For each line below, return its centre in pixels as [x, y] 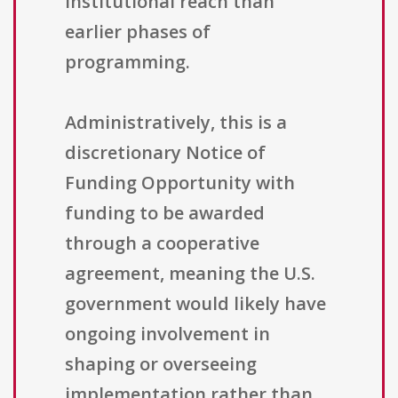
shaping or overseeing [161, 364]
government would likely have [195, 304]
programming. [127, 62]
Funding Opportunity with [180, 183]
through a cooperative [162, 243]
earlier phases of [138, 32]
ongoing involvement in [167, 334]
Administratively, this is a [176, 123]
